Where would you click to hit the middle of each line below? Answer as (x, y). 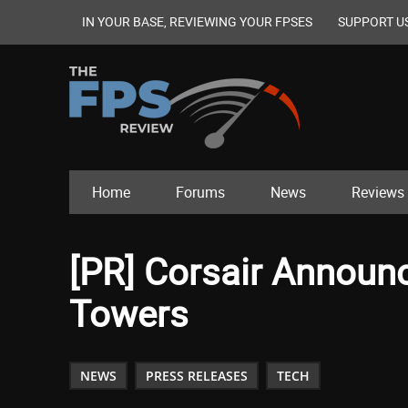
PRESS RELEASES (197, 376)
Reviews (378, 193)
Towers (129, 314)
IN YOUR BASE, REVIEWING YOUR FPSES (197, 21)
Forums (200, 193)
